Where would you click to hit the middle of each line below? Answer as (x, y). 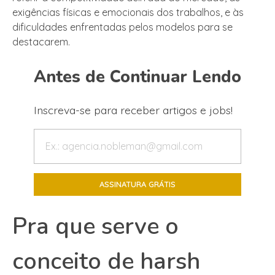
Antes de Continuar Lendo (137, 77)
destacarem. (41, 42)
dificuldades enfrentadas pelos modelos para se (122, 27)
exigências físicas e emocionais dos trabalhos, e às (128, 13)
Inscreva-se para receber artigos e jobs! (133, 110)
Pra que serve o (95, 226)
